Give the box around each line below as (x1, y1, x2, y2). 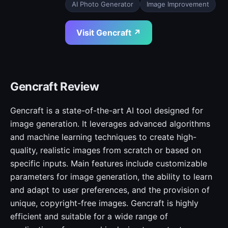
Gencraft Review (10, 79, 99, 93)
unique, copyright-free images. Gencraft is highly (10, 198, 198, 208)
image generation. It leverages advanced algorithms (10, 119, 210, 129)
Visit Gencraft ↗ (76, 27, 141, 38)
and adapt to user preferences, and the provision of (10, 185, 210, 195)
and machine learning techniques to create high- (10, 132, 196, 142)
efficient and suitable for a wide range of (10, 211, 168, 221)
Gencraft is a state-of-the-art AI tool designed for (10, 105, 203, 116)
